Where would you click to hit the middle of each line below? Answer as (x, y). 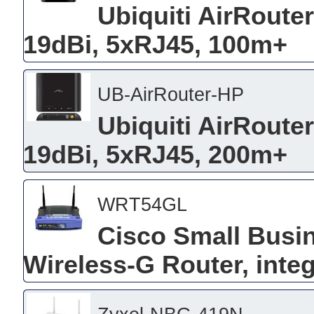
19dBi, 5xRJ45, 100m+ (155, 45)
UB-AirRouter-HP (170, 94)
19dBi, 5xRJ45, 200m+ (155, 155)
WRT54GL (142, 204)
